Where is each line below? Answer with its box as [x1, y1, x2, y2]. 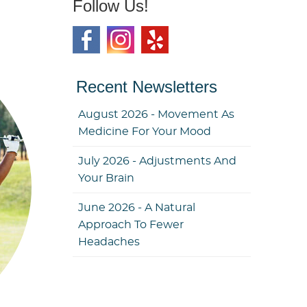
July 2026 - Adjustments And [78, 156, 236, 167]
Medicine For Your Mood [78, 126, 211, 137]
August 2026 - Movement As [78, 109, 234, 120]
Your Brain [78, 173, 134, 184]
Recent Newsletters [76, 77, 217, 96]
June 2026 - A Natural [78, 202, 195, 213]
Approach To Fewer [78, 219, 184, 230]
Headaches [78, 236, 140, 247]
